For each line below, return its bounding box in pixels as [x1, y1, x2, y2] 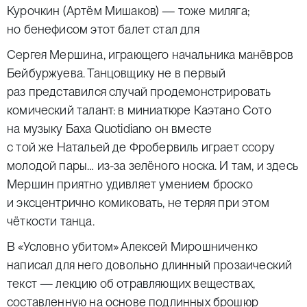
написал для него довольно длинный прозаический [7, 258, 293, 272]
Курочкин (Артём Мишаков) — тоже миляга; [7, 3, 250, 18]
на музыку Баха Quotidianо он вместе [7, 121, 212, 136]
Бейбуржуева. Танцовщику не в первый [7, 66, 226, 80]
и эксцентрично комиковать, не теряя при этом [7, 195, 269, 210]
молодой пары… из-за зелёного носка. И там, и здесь [7, 158, 298, 173]
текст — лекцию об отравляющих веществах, [7, 276, 256, 291]
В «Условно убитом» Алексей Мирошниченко [7, 239, 258, 254]
